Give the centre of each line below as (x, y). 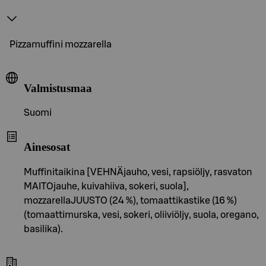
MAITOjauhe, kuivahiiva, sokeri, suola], (106, 186)
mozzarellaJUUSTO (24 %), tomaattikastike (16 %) (130, 200)
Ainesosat (47, 147)
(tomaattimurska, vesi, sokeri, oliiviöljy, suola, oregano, (141, 215)
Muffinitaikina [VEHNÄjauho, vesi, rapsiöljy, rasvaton (138, 172)
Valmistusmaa (58, 88)
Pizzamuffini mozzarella (61, 44)
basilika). (43, 229)
